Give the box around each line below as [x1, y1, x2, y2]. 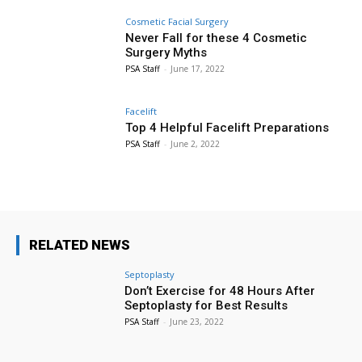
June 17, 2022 [170, 62, 225, 74]
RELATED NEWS [29, 237, 130, 254]
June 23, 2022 [170, 316, 225, 328]
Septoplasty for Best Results [124, 298, 288, 314]
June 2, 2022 [170, 138, 221, 150]
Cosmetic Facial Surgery [125, 15, 229, 27]
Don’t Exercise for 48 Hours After [124, 284, 316, 299]
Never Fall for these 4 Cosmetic [125, 30, 308, 45]
